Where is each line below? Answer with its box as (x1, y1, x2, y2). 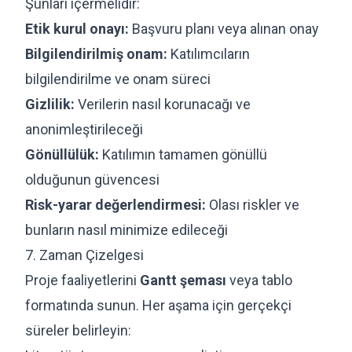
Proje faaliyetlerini (25, 271, 140, 288)
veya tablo (226, 271, 292, 288)
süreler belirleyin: (25, 321, 131, 339)
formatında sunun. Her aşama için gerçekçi (25, 296, 291, 313)
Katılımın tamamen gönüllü (99, 145, 267, 163)
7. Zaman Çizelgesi (25, 246, 144, 263)
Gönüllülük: (25, 145, 99, 163)
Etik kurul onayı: (25, 20, 129, 37)
